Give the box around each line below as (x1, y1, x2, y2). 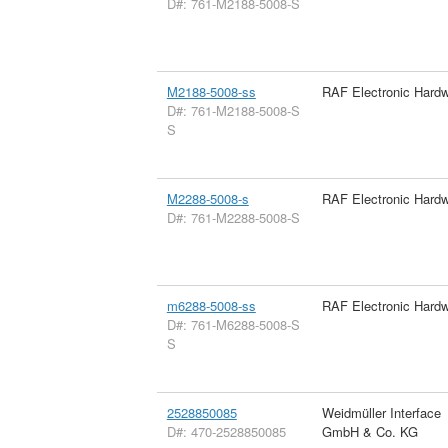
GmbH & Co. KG (321, 421, 418, 441)
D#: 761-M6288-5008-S (166, 314, 300, 334)
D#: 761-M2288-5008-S (166, 207, 300, 227)
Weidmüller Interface (321, 402, 441, 422)
